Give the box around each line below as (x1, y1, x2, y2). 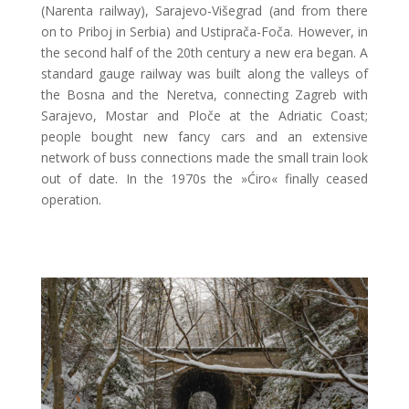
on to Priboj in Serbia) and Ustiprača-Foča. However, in (40, 22, 369, 40)
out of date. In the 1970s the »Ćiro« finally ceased (40, 169, 369, 187)
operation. (40, 190, 101, 208)
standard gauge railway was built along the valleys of (40, 64, 369, 82)
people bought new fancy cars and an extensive (40, 127, 369, 145)
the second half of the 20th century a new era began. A (40, 43, 369, 61)
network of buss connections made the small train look (40, 148, 369, 166)
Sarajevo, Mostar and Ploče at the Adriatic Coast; (40, 106, 369, 124)
